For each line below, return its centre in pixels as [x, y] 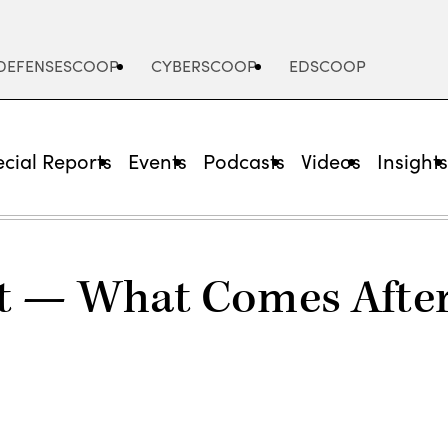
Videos [331, 160]
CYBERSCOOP [204, 65]
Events [158, 160]
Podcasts [244, 160]
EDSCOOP [327, 65]
